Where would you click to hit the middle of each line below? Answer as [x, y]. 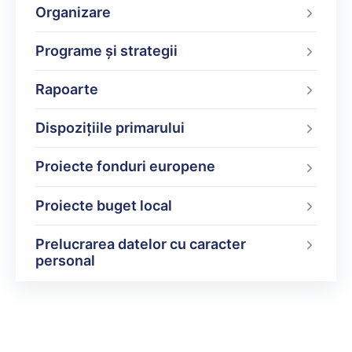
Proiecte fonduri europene [125, 167]
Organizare [73, 13]
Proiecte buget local [104, 205]
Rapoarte [67, 90]
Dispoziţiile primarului [110, 128]
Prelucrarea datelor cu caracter [141, 244]
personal [65, 260]
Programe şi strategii [106, 51]
